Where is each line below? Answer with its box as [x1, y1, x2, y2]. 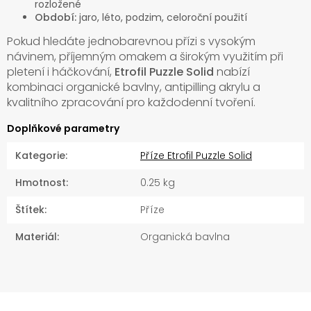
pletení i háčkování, [7, 64, 115, 81]
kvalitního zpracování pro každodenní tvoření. [7, 94, 255, 111]
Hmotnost [15, 176, 66, 190]
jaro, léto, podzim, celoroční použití [76, 10, 247, 25]
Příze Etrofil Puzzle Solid [140, 149, 252, 163]
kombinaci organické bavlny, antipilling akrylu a [7, 79, 260, 96]
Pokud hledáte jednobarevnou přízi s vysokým [7, 33, 255, 50]
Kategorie [15, 149, 65, 163]
